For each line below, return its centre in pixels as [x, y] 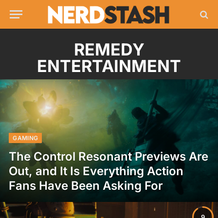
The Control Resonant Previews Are [109, 156]
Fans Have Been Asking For [86, 185]
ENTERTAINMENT [109, 66]
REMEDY [109, 49]
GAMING [26, 138]
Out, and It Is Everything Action [96, 171]
